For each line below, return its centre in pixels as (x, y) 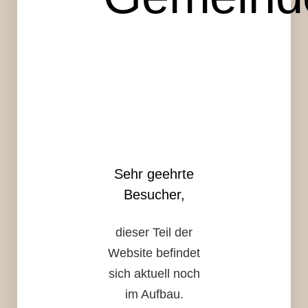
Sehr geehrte (154, 174)
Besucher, (154, 194)
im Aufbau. (154, 294)
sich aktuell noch (154, 273)
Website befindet (154, 253)
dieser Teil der (154, 232)
